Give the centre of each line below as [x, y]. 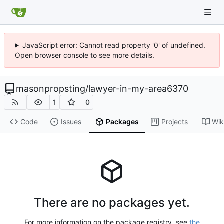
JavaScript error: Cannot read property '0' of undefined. [114, 45]
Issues [71, 122]
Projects [174, 122]
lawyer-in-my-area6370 [138, 89]
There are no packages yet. [112, 203]
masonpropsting [51, 89]
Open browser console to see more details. [85, 55]
